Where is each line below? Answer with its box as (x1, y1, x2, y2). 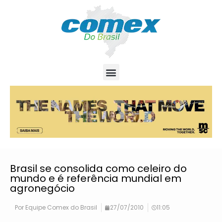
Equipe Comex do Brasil (24, 203, 97, 212)
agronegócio (10, 181, 75, 196)
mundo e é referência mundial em (10, 171, 181, 186)
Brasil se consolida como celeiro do (10, 162, 187, 176)
